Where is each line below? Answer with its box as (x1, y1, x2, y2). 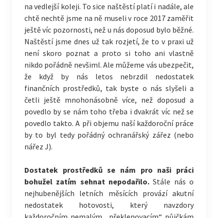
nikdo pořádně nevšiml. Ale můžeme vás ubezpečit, (24, 60, 194, 70)
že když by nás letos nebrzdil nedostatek (24, 72, 194, 81)
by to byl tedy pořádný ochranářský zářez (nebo (24, 130, 194, 140)
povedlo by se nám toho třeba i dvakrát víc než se (24, 107, 194, 116)
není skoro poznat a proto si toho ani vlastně (24, 48, 194, 58)
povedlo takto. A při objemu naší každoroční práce (24, 118, 194, 128)
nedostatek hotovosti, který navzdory (24, 200, 194, 210)
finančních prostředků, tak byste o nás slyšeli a (24, 83, 194, 93)
